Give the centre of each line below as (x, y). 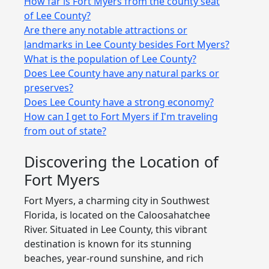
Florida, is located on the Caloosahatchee (117, 215)
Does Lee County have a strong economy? (119, 102)
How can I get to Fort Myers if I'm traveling (121, 116)
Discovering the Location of (121, 161)
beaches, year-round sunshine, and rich (114, 258)
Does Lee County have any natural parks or (122, 73)
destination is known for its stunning (108, 243)
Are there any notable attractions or (106, 30)
